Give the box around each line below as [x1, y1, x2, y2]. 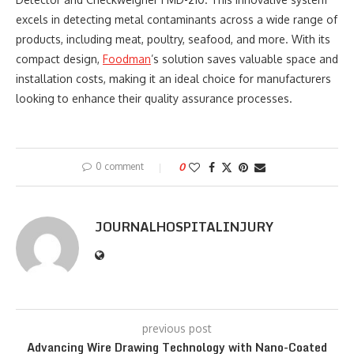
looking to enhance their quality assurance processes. [16, 92, 292, 105]
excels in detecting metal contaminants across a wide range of [16, 13, 337, 26]
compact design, [16, 52, 103, 66]
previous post [142, 322, 212, 335]
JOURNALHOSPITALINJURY [95, 217, 273, 237]
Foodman [103, 52, 151, 66]
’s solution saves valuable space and [151, 52, 338, 66]
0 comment [96, 160, 144, 172]
